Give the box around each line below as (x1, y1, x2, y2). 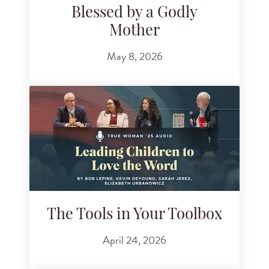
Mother (109, 24, 160, 40)
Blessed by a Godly (71, 6, 198, 22)
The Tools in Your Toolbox (47, 208, 222, 223)
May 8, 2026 (106, 47, 163, 64)
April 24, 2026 (103, 231, 166, 248)
